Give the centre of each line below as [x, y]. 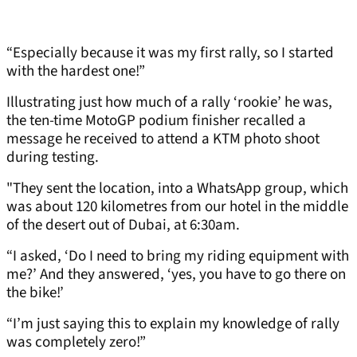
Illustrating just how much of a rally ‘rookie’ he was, [169, 103]
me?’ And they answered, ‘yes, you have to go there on [176, 275]
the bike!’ [35, 293]
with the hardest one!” [76, 72]
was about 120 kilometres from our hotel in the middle [177, 207]
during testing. [53, 158]
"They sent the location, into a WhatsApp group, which [177, 189]
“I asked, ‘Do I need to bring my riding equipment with [178, 257]
